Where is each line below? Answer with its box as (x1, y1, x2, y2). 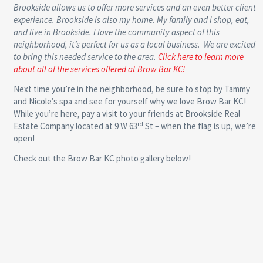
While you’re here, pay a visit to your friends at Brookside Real (13, 108, 240, 120)
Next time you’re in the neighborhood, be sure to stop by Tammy (13, 83, 250, 95)
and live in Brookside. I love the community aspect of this (13, 26, 220, 38)
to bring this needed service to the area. (13, 51, 158, 63)
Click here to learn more (157, 51, 244, 63)
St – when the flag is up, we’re (143, 120, 256, 132)
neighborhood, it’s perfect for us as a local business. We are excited (13, 39, 255, 50)
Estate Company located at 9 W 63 (13, 120, 137, 132)
